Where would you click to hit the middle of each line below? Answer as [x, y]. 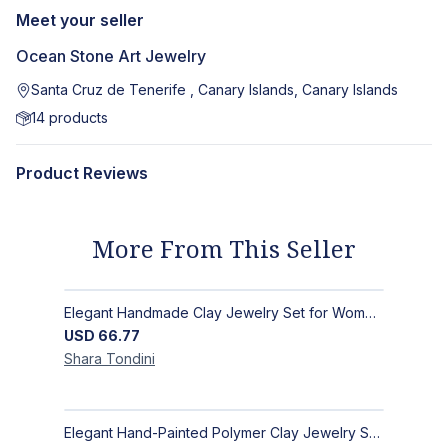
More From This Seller [224, 249]
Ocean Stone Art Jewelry [111, 56]
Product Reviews [82, 173]
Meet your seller [80, 20]
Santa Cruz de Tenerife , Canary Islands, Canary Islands [215, 90]
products [77, 118]
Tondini [130, 359]
